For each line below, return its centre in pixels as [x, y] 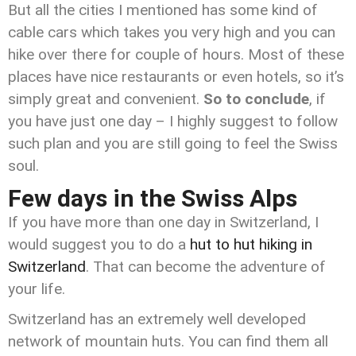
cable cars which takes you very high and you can [172, 32]
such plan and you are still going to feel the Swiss [173, 143]
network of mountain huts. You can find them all [168, 341]
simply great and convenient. [106, 99]
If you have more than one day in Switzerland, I [163, 222]
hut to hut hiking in [251, 244]
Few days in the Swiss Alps [153, 198]
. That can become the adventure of [206, 267]
